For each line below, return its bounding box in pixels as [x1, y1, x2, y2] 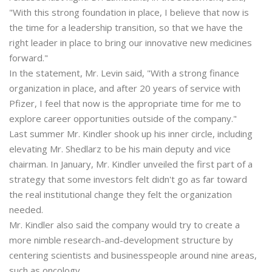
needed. [9, 203, 43, 216]
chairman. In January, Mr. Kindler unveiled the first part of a [9, 158, 253, 170]
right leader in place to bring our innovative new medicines [9, 36, 252, 49]
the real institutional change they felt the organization [9, 188, 232, 200]
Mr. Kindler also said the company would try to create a [9, 219, 240, 231]
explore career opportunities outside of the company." [9, 112, 237, 124]
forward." [9, 52, 48, 64]
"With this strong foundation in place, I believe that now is [9, 6, 249, 18]
